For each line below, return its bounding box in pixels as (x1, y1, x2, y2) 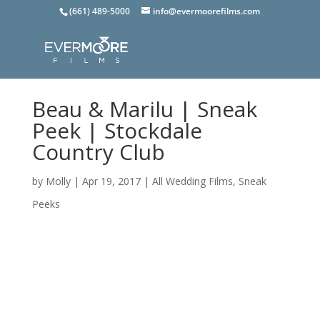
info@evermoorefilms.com (153, 5, 261, 17)
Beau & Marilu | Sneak (31, 94, 257, 124)
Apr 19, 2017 (81, 174, 141, 188)
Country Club (31, 137, 165, 166)
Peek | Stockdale (31, 116, 202, 145)
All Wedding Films (151, 174, 233, 188)
